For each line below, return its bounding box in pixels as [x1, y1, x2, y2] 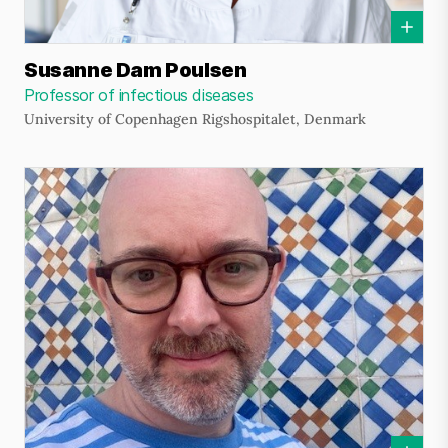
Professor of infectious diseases [24, 85, 254, 105]
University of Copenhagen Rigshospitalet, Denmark [24, 110, 366, 128]
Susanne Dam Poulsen [24, 58, 247, 82]
